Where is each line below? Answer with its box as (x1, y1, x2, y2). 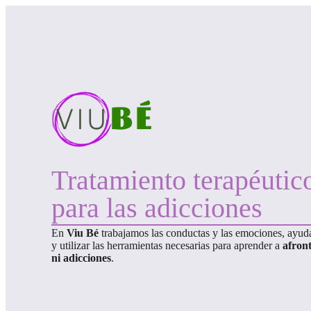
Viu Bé (66, 227, 99, 239)
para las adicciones (51, 192, 262, 224)
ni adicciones (51, 252, 111, 264)
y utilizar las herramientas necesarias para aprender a (51, 239, 283, 252)
